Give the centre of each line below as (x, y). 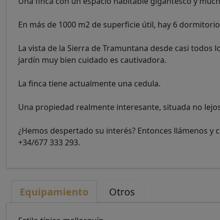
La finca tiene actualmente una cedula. (89, 83)
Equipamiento (54, 192)
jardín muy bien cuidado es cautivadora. (92, 60)
